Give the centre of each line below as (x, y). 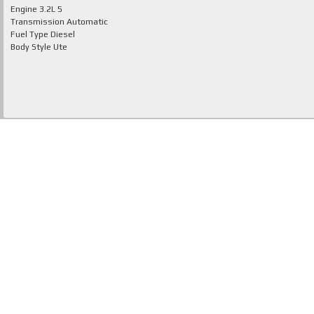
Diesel (63, 35)
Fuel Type (30, 35)
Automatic (87, 22)
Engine (25, 9)
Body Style (32, 47)
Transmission (39, 22)
